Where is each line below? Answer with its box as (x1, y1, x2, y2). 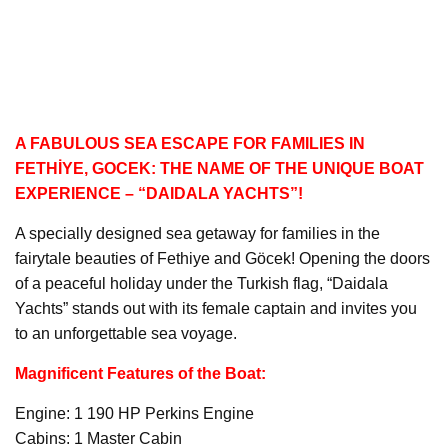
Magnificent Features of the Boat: (15, 364, 266, 382)
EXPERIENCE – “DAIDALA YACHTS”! (15, 184, 303, 202)
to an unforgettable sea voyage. (15, 324, 237, 342)
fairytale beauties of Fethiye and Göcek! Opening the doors (15, 249, 430, 267)
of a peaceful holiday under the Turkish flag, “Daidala (15, 274, 388, 292)
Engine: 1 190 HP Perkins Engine (15, 404, 254, 422)
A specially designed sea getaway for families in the (15, 224, 380, 242)
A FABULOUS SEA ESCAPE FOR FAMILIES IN (15, 134, 365, 152)
